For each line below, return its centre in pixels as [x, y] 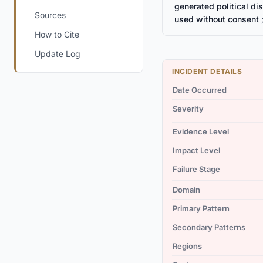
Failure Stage [196, 169]
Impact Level [196, 150]
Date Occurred [200, 90]
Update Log [58, 54]
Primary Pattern [201, 208]
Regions [187, 246]
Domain [186, 190]
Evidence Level [201, 131]
